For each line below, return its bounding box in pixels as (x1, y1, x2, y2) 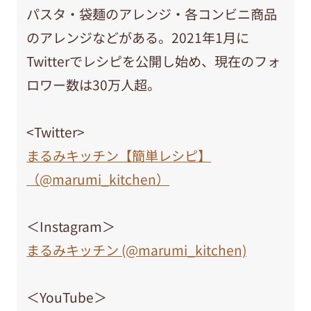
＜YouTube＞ (26, 287, 108, 307)
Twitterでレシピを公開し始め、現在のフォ (26, 51, 281, 71)
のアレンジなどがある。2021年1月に (26, 27, 250, 47)
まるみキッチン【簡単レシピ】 (26, 145, 212, 165)
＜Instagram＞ (26, 216, 116, 236)
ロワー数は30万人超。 (26, 74, 161, 94)
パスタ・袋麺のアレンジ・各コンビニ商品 (26, 3, 278, 24)
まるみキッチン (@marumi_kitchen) (26, 239, 247, 260)
